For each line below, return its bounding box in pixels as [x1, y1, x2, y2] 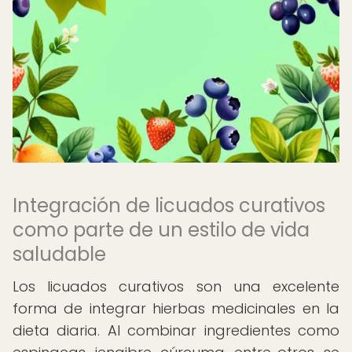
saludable [13, 241, 106, 267]
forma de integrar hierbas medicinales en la [13, 299, 339, 318]
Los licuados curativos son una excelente [13, 277, 339, 296]
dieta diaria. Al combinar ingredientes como [13, 321, 339, 340]
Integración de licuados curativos [13, 192, 325, 218]
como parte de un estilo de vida [13, 217, 310, 243]
